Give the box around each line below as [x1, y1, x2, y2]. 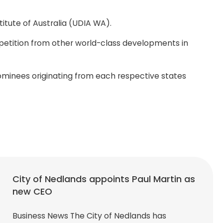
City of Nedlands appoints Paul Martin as [12, 172, 196, 185]
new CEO [12, 185, 53, 198]
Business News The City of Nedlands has [12, 210, 167, 222]
